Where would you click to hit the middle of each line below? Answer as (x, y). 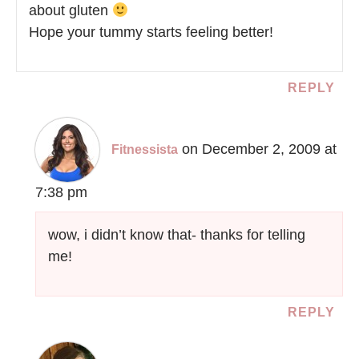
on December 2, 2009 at (260, 149)
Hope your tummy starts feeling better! (151, 32)
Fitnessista (145, 150)
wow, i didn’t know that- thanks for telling (177, 235)
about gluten (71, 11)
